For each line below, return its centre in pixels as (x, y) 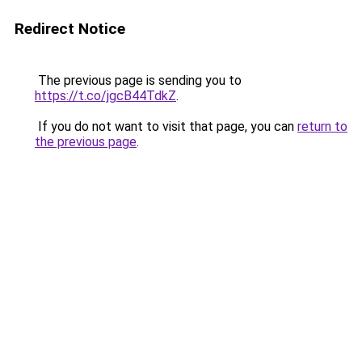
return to (322, 126)
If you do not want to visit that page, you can (166, 126)
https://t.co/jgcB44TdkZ (105, 96)
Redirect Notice (70, 29)
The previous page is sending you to (138, 80)
